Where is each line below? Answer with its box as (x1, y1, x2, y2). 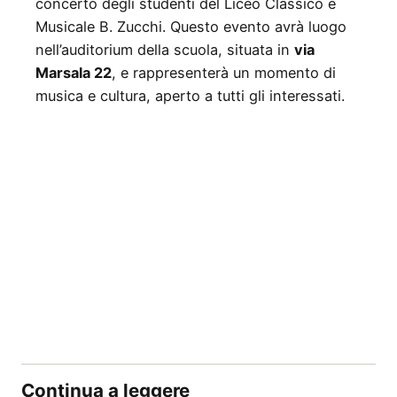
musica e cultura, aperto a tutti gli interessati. (35, 86, 345, 105)
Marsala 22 (35, 63, 112, 82)
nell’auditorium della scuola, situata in (35, 40, 294, 58)
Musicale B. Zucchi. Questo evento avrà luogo (35, 17, 346, 35)
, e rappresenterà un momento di (112, 63, 336, 82)
